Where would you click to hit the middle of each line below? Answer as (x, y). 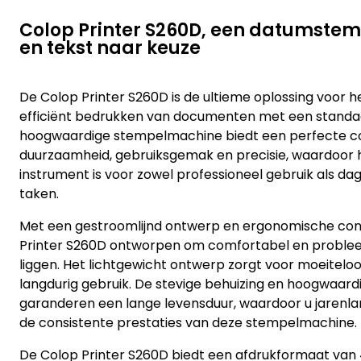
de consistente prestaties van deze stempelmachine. (188, 323)
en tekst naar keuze (110, 48)
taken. (39, 194)
